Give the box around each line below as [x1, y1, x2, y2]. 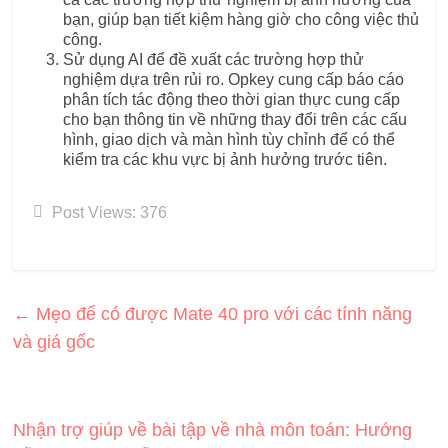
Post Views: [52, 203, 137, 221]
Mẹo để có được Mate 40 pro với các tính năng [31, 303, 413, 324]
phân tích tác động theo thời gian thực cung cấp [63, 90, 401, 108]
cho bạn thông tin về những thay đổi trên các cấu [63, 110, 408, 128]
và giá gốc [13, 331, 96, 352]
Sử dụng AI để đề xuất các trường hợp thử [63, 50, 365, 68]
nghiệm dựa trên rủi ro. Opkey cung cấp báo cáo [63, 70, 405, 88]
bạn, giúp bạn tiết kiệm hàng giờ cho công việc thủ [63, 10, 420, 28]
